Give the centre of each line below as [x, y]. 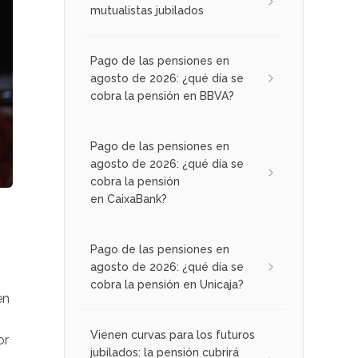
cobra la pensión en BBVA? [162, 96]
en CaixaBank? [129, 199]
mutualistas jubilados [147, 10]
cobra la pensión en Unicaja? [167, 284]
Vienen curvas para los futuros [173, 335]
